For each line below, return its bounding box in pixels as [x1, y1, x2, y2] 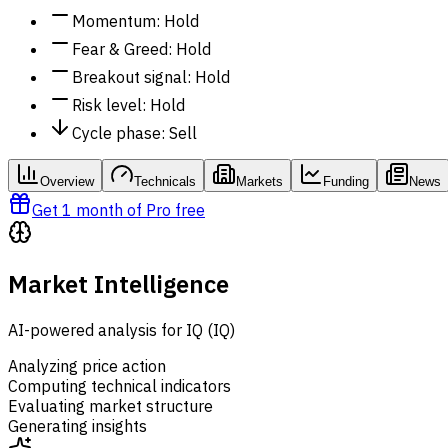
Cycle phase [72, 122, 161, 143]
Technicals [134, 173, 196, 189]
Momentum [72, 10, 156, 31]
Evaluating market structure [8, 395, 213, 416]
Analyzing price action [8, 355, 166, 376]
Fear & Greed [72, 38, 168, 59]
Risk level [72, 94, 142, 115]
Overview [40, 173, 94, 189]
